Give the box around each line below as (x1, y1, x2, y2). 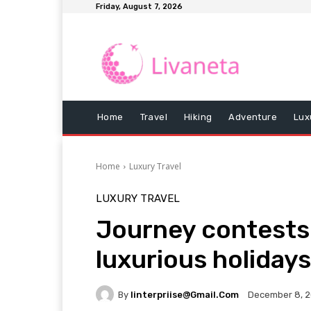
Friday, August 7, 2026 (96, 2, 183, 11)
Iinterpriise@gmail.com (131, 289, 239, 300)
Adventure (228, 112, 278, 123)
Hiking (184, 112, 212, 123)
